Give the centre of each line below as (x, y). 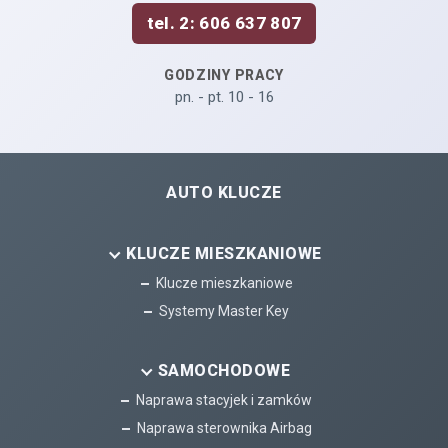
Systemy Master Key (224, 311)
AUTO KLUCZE (224, 192)
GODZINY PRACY (224, 75)
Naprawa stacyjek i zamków (224, 400)
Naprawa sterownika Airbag (224, 428)
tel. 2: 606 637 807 (224, 23)
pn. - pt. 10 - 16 (224, 97)
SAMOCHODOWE (224, 370)
